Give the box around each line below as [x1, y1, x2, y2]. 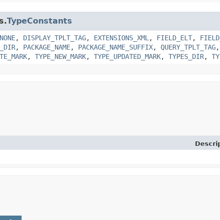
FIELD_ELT [157, 33, 192, 42]
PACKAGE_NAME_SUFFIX [78, 43, 153, 51]
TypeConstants [7, 16, 72, 26]
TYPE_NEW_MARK [35, 52, 86, 60]
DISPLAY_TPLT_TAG [23, 33, 86, 42]
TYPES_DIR [168, 52, 204, 60]
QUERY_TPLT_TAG [161, 43, 216, 51]
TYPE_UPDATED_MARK [94, 52, 161, 60]
